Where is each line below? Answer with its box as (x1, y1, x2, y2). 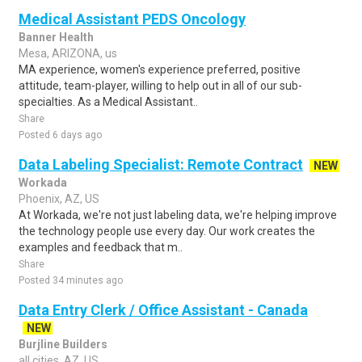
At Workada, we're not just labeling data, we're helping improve (19, 208, 337, 221)
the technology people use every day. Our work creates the (19, 225, 315, 238)
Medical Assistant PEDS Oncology (19, 11, 246, 27)
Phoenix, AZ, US (19, 192, 99, 205)
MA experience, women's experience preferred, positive (19, 63, 301, 76)
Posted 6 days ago (19, 129, 102, 141)
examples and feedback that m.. (19, 241, 183, 254)
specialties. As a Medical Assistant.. (19, 95, 198, 108)
